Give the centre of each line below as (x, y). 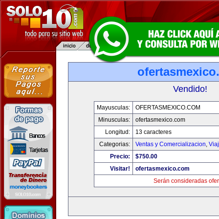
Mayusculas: (113, 108)
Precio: (120, 156)
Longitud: (118, 132)
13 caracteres (153, 132)
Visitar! (120, 169)
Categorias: (115, 144)
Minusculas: (114, 120)
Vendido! (190, 89)
